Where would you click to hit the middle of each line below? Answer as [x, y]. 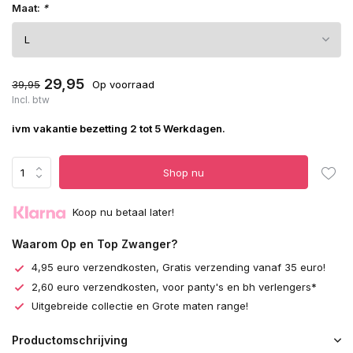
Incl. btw [31, 100]
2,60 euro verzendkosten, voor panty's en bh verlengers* [174, 286]
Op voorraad [123, 84]
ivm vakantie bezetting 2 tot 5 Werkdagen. [119, 128]
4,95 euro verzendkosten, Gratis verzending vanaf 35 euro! [178, 268]
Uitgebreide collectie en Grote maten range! [140, 305]
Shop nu [184, 172]
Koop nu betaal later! [123, 212]
